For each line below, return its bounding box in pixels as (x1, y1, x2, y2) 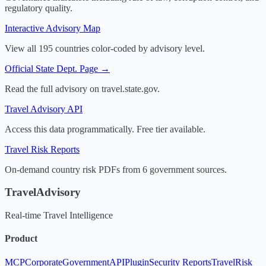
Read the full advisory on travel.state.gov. (5, 83, 160, 94)
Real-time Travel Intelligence (5, 210, 113, 221)
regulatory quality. (5, 2, 72, 13)
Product (5, 233, 37, 244)
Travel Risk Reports (5, 144, 80, 154)
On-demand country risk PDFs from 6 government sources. (5, 164, 227, 175)
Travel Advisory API (5, 103, 83, 114)
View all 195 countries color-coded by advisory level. (5, 43, 205, 53)
